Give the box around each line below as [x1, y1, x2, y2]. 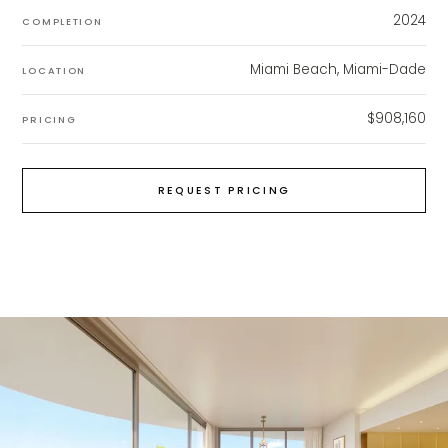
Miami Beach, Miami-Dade [249, 60, 426, 79]
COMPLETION [22, 15, 103, 28]
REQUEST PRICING [157, 183, 291, 198]
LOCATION [22, 64, 87, 77]
